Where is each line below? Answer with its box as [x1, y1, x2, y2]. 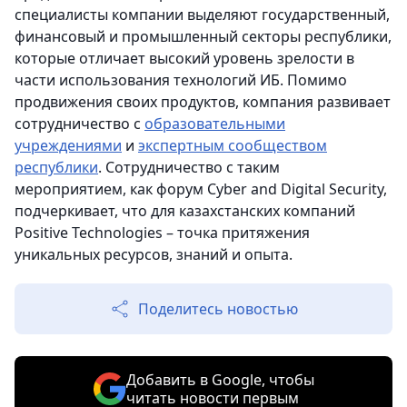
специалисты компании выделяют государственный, [15, 5, 390, 25]
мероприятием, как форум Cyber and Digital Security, [15, 179, 387, 199]
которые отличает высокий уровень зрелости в [15, 48, 354, 68]
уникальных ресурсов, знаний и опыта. [15, 244, 293, 264]
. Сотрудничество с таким [98, 157, 280, 177]
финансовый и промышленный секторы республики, [15, 26, 392, 46]
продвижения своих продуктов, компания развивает [15, 92, 391, 112]
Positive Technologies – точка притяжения [15, 223, 310, 243]
